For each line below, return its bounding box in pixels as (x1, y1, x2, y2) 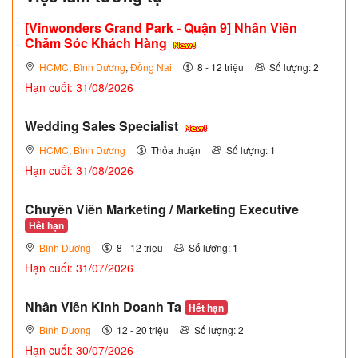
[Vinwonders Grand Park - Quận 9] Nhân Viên (25, 18, 297, 38)
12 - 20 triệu (117, 322, 169, 336)
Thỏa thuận (151, 142, 201, 157)
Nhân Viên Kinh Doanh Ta (25, 296, 185, 316)
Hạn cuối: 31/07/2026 (25, 259, 133, 276)
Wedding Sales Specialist (25, 116, 181, 135)
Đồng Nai (130, 59, 172, 74)
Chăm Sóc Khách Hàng (25, 34, 170, 53)
